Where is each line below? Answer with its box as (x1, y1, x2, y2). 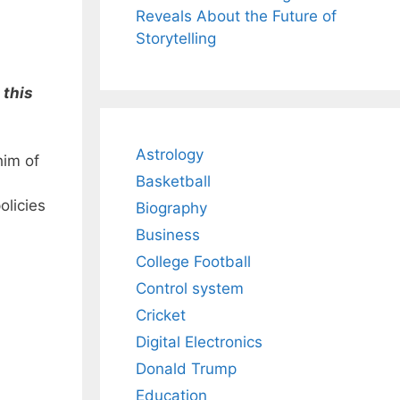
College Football (136, 253, 251, 271)
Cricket (136, 306, 186, 325)
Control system (136, 279, 244, 298)
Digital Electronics (136, 333, 262, 352)
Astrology (136, 146, 204, 164)
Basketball (136, 172, 211, 191)
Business (136, 226, 200, 245)
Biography (136, 199, 207, 218)
